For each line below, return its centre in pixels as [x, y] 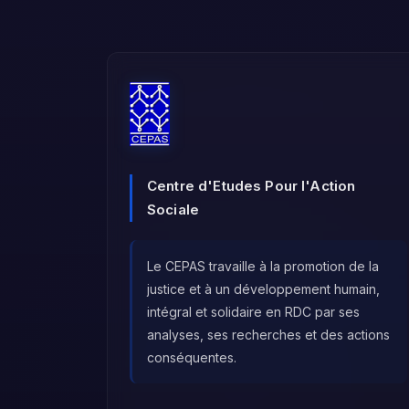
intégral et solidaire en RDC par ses [253, 312]
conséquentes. [192, 358]
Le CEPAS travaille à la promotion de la [263, 267]
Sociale [173, 210]
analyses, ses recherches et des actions [268, 335]
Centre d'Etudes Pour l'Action [252, 186]
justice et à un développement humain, [263, 289]
